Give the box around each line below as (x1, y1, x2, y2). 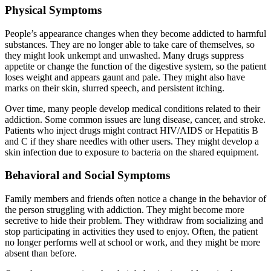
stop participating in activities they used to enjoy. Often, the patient (5, 226, 258, 237)
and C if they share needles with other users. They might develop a (5, 135, 259, 146)
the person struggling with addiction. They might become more (5, 204, 244, 215)
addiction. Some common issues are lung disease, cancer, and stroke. (5, 114, 266, 125)
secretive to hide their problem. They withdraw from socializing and (5, 215, 263, 226)
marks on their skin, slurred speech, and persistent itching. (5, 82, 224, 93)
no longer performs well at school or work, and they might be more (5, 237, 260, 248)
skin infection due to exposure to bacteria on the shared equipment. (5, 146, 259, 157)
